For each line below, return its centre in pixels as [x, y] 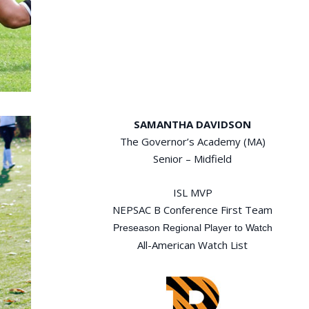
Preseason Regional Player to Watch [192, 228]
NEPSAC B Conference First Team [193, 210]
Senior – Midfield [193, 159]
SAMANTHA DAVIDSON [193, 124]
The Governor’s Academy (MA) [192, 142]
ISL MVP [192, 193]
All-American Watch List [193, 245]
